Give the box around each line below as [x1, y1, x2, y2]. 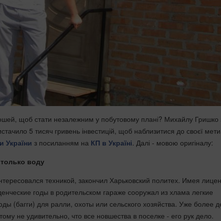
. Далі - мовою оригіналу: [132, 138, 213, 147]
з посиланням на [32, 138, 91, 147]
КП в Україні [91, 138, 132, 147]
